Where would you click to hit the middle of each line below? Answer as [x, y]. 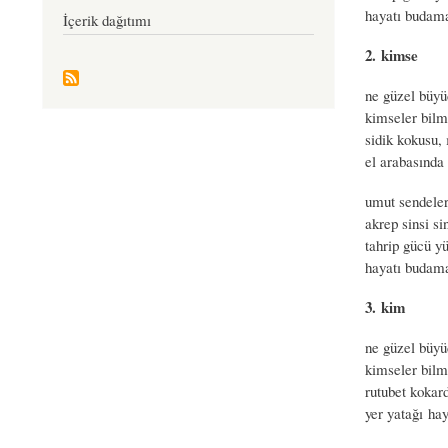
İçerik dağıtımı [107, 20]
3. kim [384, 306]
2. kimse [391, 54]
